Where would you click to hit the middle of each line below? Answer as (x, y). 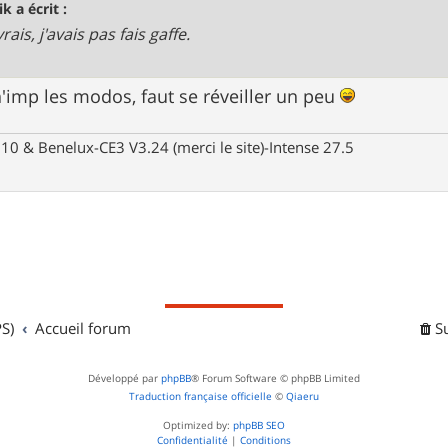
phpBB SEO (259, 426)
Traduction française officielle (200, 397)
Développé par (124, 379)
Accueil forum (83, 328)
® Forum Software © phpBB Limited (275, 379)
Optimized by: (198, 426)
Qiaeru (302, 397)
